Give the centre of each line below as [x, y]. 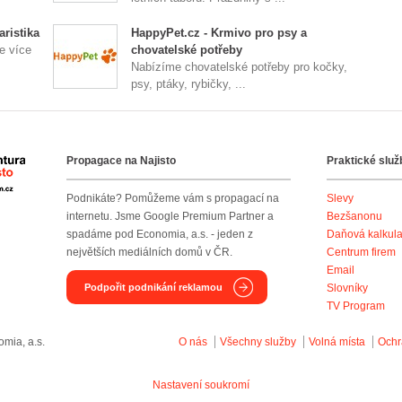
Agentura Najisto [66, 165]
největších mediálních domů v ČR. [149, 252]
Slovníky [347, 288]
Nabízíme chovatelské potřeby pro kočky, [240, 67]
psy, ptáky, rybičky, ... [189, 84]
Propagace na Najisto [121, 161]
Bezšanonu [354, 216]
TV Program [356, 306]
